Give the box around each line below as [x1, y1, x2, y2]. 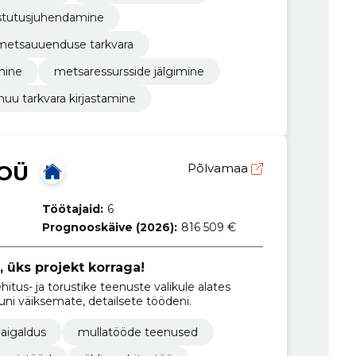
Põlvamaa [187, 161, 251, 176]
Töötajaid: [42, 202, 104, 217]
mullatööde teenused [77, 324, 198, 339]
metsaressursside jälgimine [53, 64, 204, 79]
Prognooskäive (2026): [42, 220, 178, 235]
